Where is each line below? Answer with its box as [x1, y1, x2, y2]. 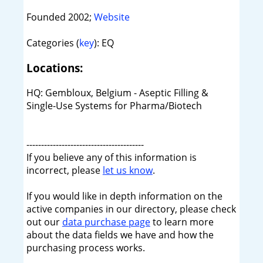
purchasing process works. [26, 241, 145, 254]
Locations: [26, 60, 83, 76]
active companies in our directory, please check [26, 202, 236, 215]
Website [93, 11, 130, 24]
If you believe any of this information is [26, 150, 197, 164]
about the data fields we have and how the [26, 228, 214, 241]
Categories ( [26, 36, 79, 50]
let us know [102, 163, 153, 177]
